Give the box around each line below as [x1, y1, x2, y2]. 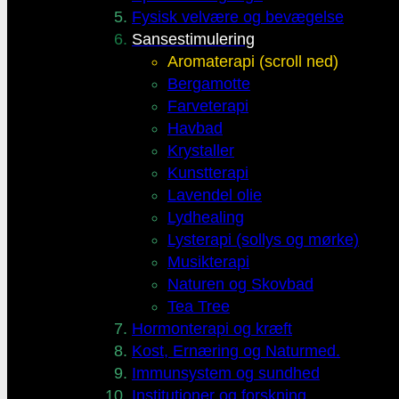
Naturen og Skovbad [167, 275, 313, 294]
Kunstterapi [167, 164, 248, 183]
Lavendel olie [167, 186, 262, 205]
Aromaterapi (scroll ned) [167, 53, 338, 71]
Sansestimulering [132, 30, 255, 49]
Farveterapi [167, 97, 248, 116]
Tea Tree [167, 297, 230, 316]
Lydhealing [167, 208, 244, 227]
